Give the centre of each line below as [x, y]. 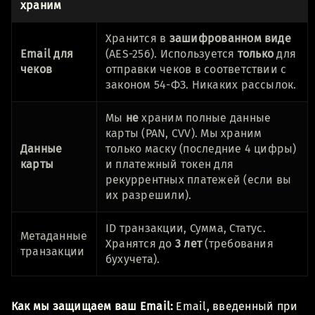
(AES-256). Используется [172, 53]
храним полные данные [205, 117]
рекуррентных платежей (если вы [199, 179]
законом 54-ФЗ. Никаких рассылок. [201, 84]
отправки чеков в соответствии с [196, 69]
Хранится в [137, 38]
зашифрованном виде [230, 38]
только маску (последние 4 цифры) [201, 148]
